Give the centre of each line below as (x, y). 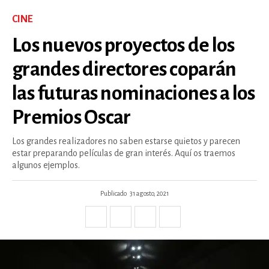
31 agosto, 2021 (149, 193)
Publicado (113, 193)
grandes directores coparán (124, 69)
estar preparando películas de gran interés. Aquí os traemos (124, 153)
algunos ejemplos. (46, 165)
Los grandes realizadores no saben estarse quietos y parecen (126, 141)
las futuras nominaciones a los (134, 93)
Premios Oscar (71, 117)
